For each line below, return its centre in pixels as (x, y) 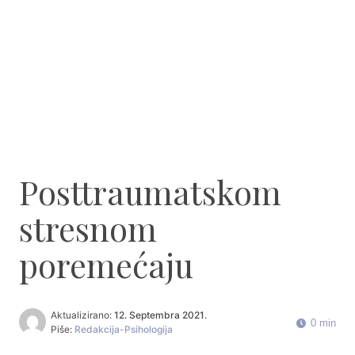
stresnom (88, 228)
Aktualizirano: (82, 315)
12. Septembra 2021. (160, 315)
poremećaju (106, 264)
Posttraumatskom (150, 191)
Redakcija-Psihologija (123, 329)
